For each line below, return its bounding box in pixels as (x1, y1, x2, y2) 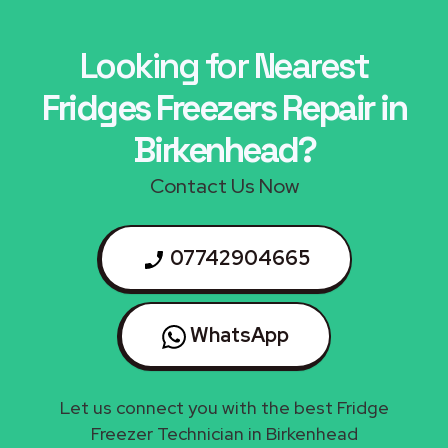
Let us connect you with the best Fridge (59, 395, 389, 419)
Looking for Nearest (79, 43, 369, 88)
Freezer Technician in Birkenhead (90, 421, 358, 445)
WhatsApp (186, 321, 289, 348)
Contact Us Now (149, 172, 299, 199)
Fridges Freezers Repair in (42, 85, 406, 130)
